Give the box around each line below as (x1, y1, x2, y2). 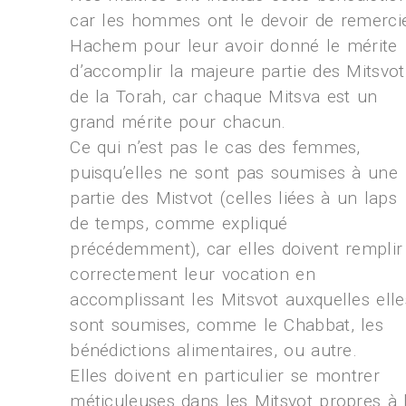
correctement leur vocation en (70, 264, 315, 285)
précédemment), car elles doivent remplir (70, 238, 403, 259)
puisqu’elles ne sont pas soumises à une (70, 162, 398, 183)
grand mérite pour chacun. (70, 111, 286, 132)
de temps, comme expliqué (70, 213, 288, 234)
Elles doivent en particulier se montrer (70, 365, 380, 386)
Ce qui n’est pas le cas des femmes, (70, 137, 361, 158)
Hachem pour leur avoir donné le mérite (70, 35, 398, 56)
